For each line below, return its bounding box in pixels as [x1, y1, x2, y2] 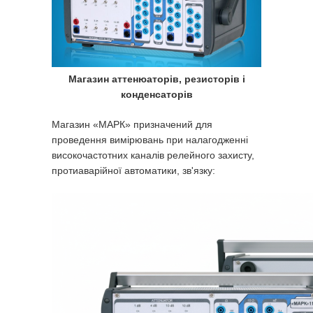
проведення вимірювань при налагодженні [52, 134, 248, 146]
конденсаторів [120, 89, 193, 101]
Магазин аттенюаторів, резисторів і [68, 73, 245, 85]
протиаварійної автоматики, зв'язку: [52, 165, 215, 177]
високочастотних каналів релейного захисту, [52, 150, 254, 161]
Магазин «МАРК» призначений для [52, 119, 212, 131]
